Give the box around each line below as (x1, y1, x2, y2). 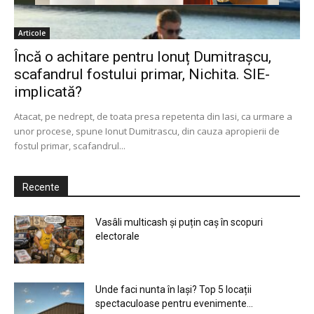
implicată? (14, 83, 82, 101)
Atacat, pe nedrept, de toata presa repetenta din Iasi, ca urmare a (14, 110, 292, 123)
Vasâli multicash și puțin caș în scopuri (95, 217, 263, 228)
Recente (22, 182, 60, 193)
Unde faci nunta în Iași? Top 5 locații (95, 284, 252, 296)
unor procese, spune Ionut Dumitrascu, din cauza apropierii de (14, 125, 280, 138)
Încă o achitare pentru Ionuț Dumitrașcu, (14, 48, 271, 66)
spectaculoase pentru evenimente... (95, 298, 253, 310)
